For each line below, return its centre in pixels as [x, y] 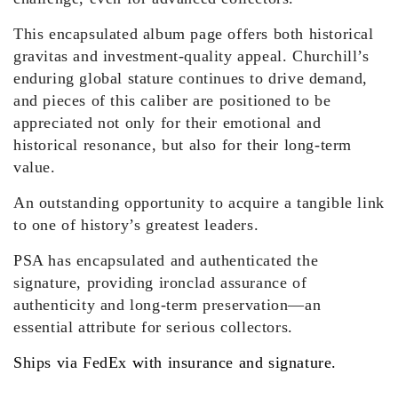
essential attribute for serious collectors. [153, 327]
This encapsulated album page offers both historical [194, 34]
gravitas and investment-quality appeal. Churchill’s [191, 56]
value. [35, 167]
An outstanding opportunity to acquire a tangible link [199, 203]
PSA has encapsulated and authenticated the [166, 261]
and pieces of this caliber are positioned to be [172, 101]
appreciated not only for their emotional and [167, 123]
